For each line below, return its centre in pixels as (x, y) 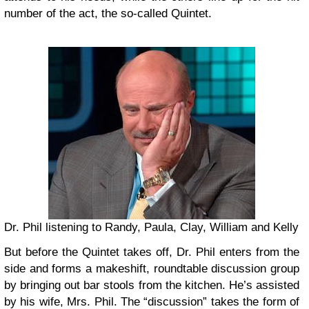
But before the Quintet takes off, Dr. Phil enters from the (152, 252)
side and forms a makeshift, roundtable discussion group (152, 269)
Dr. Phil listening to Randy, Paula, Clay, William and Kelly (151, 228)
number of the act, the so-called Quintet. (108, 14)
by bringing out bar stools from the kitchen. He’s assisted (152, 286)
